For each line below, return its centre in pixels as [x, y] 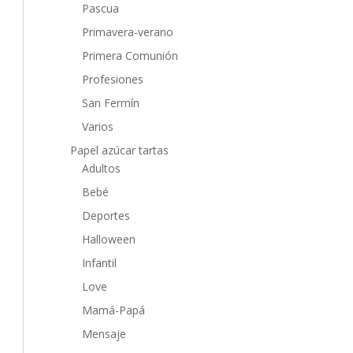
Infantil [100, 263]
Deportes [106, 216]
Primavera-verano [128, 32]
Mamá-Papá [114, 310]
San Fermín [111, 103]
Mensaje [104, 334]
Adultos [102, 169]
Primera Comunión [130, 56]
